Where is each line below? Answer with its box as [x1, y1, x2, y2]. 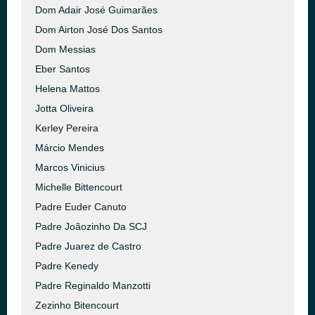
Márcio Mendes [35, 142, 104, 153]
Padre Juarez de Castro [35, 240, 141, 252]
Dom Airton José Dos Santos [35, 24, 162, 35]
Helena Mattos [35, 83, 100, 94]
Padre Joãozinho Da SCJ [35, 221, 147, 232]
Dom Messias [35, 44, 96, 55]
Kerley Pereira [35, 122, 98, 134]
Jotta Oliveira [35, 103, 94, 114]
